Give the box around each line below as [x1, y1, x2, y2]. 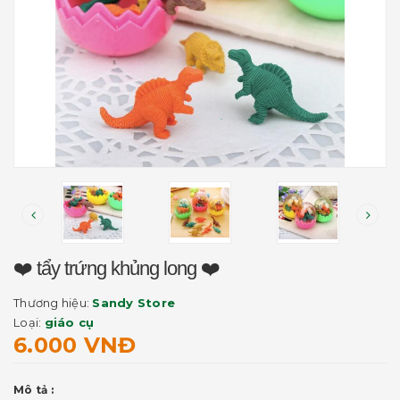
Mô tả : [13, 383, 54, 396]
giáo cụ [44, 315, 95, 329]
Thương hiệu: [13, 296, 93, 310]
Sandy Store [92, 296, 175, 310]
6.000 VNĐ [13, 332, 137, 358]
